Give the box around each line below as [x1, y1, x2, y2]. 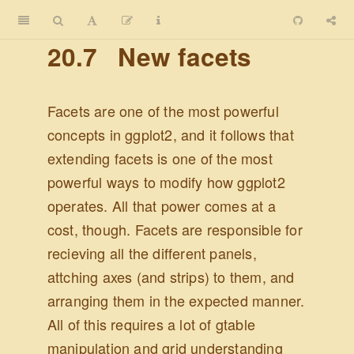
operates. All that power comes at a [47, 194, 276, 216]
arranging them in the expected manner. [47, 289, 305, 311]
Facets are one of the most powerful [47, 100, 279, 121]
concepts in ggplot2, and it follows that [47, 123, 294, 145]
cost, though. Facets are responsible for [47, 218, 303, 239]
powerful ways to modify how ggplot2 [47, 171, 285, 192]
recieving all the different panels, [47, 242, 257, 263]
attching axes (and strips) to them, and [47, 265, 295, 287]
